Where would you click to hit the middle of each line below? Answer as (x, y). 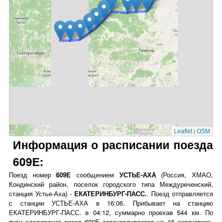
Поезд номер (33, 175)
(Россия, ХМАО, (185, 175)
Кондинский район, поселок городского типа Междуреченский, (111, 184)
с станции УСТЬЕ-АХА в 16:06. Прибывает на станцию (111, 203)
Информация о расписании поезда (113, 144)
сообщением (95, 175)
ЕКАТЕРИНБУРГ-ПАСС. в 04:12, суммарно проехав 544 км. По (111, 212)
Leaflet (183, 131)
